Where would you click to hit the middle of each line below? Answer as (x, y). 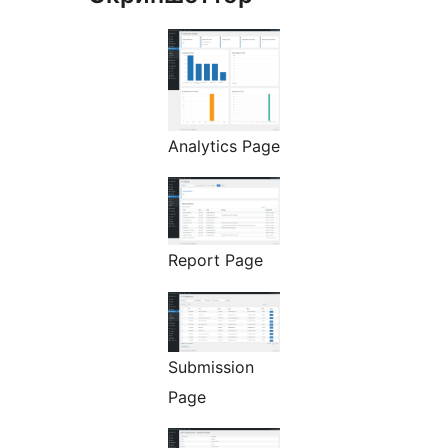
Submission (211, 367)
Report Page (215, 260)
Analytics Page (224, 146)
